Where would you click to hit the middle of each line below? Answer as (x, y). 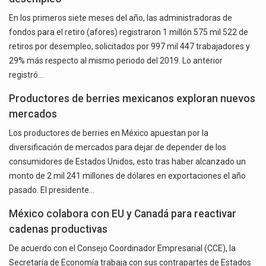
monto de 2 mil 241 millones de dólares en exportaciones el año (127, 176)
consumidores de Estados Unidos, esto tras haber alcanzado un (127, 162)
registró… (26, 75)
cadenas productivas (58, 229)
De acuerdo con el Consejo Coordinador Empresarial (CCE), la (122, 248)
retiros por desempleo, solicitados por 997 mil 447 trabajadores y (129, 47)
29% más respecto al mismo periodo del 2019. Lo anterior (116, 61)
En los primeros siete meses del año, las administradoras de (121, 18)
